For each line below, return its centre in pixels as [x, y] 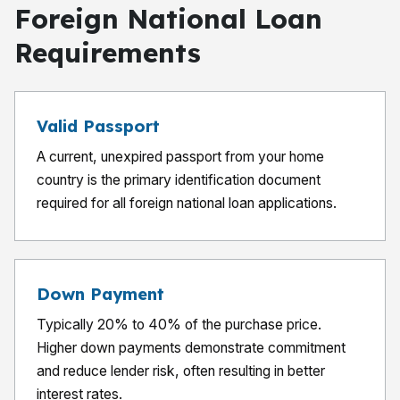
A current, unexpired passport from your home [180, 157]
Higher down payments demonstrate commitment [191, 348]
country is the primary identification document [179, 180]
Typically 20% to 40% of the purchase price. [179, 325]
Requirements [108, 52]
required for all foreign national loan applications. [187, 203]
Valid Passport [98, 126]
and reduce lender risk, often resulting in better [181, 371]
